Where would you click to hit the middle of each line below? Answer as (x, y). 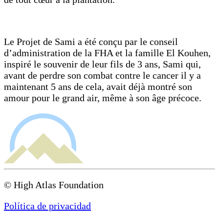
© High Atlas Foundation (54, 185)
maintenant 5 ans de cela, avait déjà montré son (98, 86)
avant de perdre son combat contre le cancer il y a (102, 75)
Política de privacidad (47, 206)
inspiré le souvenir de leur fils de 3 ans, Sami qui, (102, 64)
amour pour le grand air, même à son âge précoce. (103, 98)
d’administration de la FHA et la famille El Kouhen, (107, 53)
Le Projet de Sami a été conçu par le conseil (91, 41)
